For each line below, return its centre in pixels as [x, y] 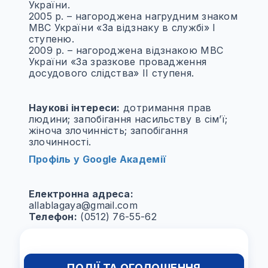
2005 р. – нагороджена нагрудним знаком [133, 16]
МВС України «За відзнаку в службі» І [122, 28]
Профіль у [55, 159]
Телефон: [53, 217]
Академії [141, 159]
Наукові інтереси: [74, 108]
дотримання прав [166, 108]
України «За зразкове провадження [118, 62]
